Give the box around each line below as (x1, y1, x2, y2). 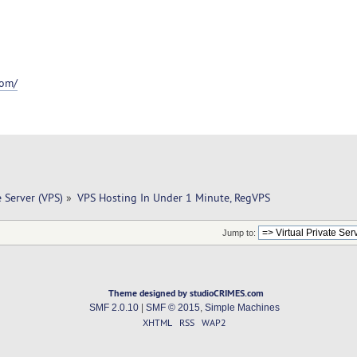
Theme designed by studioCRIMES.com (108, 287, 265, 300)
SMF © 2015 (145, 303, 200, 313)
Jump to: (222, 228, 256, 238)
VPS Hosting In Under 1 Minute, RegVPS (77, 190, 270, 205)
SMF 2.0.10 (88, 303, 139, 313)
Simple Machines (204, 303, 280, 313)
